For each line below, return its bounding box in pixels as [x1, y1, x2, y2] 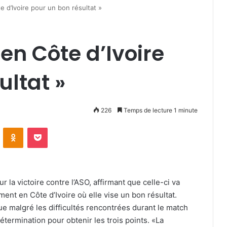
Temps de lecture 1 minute [122, 106, 198, 114]
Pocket [47, 123, 69, 131]
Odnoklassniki [23, 123, 66, 131]
